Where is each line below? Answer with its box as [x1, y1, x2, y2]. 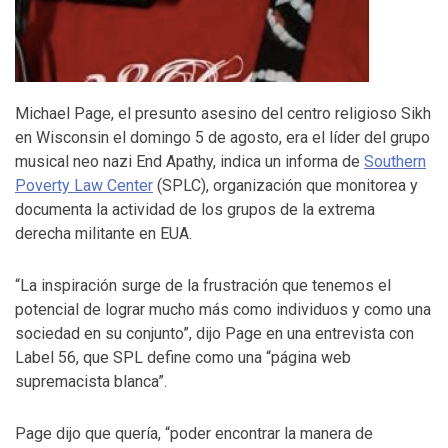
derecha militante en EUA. [15, 224, 192, 243]
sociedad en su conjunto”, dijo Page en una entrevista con [15, 324, 414, 343]
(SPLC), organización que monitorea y [153, 176, 418, 195]
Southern [364, 152, 426, 171]
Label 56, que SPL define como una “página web [15, 348, 351, 367]
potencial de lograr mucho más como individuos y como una [15, 300, 431, 319]
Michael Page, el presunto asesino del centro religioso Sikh [15, 104, 431, 123]
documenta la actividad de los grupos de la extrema [15, 200, 375, 219]
